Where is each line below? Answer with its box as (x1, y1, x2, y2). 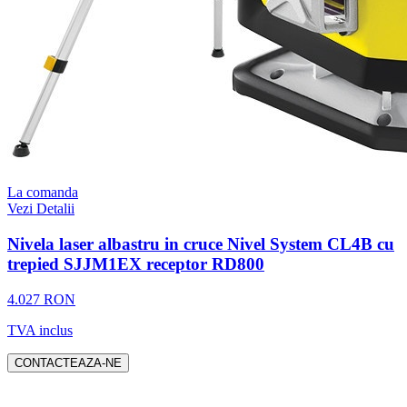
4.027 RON (7, 291, 75, 307)
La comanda (7, 184, 78, 201)
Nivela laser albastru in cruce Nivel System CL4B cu (7, 233, 394, 253)
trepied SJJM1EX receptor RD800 (7, 253, 264, 273)
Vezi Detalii (7, 201, 74, 217)
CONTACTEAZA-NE (15, 355, 122, 370)
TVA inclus (7, 322, 73, 338)
